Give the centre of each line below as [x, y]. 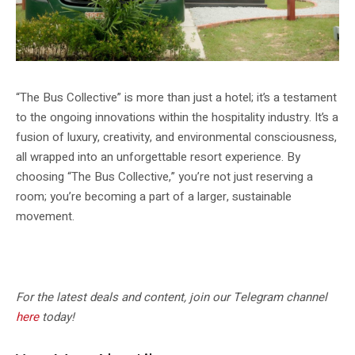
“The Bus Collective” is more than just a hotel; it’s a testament [176, 97]
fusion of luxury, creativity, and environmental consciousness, [176, 137]
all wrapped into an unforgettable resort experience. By [158, 157]
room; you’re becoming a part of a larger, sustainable [154, 196]
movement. [45, 216]
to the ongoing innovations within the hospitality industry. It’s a [177, 117]
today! [57, 317]
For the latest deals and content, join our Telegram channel [172, 297]
